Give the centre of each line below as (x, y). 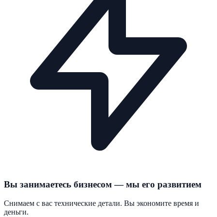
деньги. (16, 212)
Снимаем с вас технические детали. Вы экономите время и (101, 203)
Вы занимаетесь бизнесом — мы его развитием (103, 185)
